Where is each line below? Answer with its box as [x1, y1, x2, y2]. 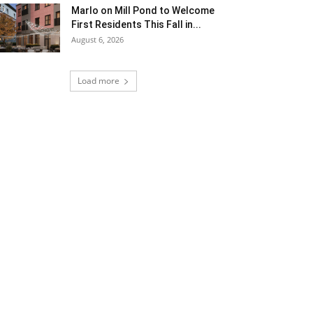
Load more [78, 75, 119, 87]
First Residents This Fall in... [71, 19, 201, 30]
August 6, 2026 [71, 34, 124, 45]
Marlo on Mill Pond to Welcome [71, 5, 214, 16]
